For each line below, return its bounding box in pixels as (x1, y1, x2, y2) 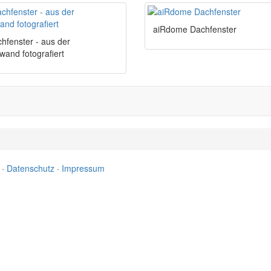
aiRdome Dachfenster (153, 23, 237, 36)
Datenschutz (7, 162, 54, 175)
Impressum (62, 162, 105, 175)
